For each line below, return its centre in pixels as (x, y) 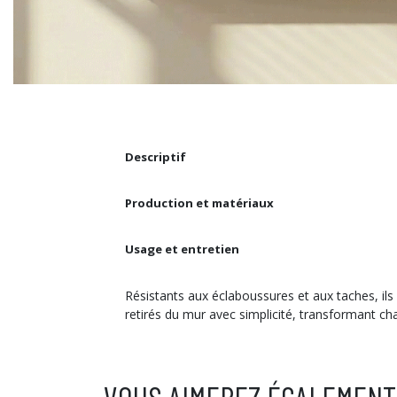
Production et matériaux (199, 202)
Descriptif (156, 156)
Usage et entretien (182, 249)
